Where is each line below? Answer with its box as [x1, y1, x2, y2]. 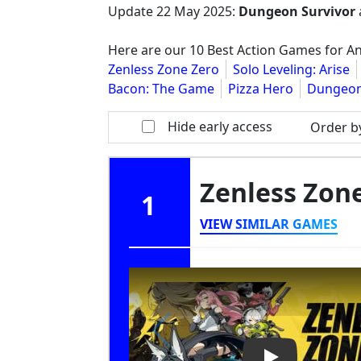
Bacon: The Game [108, 80, 214, 98]
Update [108, 2, 156, 20]
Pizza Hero [228, 80, 293, 98]
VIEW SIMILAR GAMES [200, 215, 338, 233]
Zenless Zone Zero [108, 60, 219, 78]
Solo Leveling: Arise [233, 60, 350, 78]
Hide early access [168, 118, 273, 135]
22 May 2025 [156, 2, 232, 20]
